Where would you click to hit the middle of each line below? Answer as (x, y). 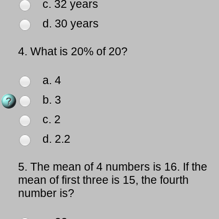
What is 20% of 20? (79, 52)
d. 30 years (71, 24)
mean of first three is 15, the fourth (103, 180)
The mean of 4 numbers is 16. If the (119, 167)
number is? (46, 193)
